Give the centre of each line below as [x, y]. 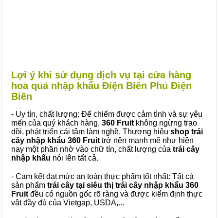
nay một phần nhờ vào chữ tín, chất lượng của [92, 149]
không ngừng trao [165, 123]
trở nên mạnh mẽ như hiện [147, 140]
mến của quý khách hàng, [56, 123]
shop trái [187, 132]
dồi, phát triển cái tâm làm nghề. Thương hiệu [91, 132]
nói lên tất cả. [75, 158]
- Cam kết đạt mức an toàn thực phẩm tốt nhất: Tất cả [102, 176]
